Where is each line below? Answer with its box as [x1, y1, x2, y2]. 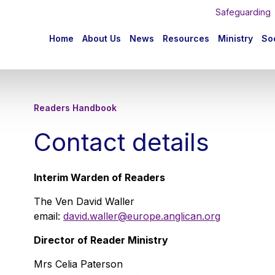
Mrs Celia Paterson [34, 258, 123, 270]
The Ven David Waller [34, 195, 134, 207]
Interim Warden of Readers [34, 171, 165, 184]
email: [34, 210, 63, 222]
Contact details [34, 127, 209, 157]
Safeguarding [215, 7, 271, 17]
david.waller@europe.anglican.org [63, 210, 220, 222]
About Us [82, 33, 121, 44]
